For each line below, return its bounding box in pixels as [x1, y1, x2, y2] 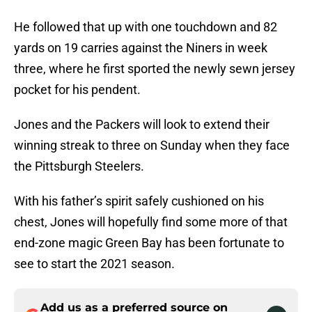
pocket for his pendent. [14, 82, 141, 97]
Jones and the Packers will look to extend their [14, 117, 270, 132]
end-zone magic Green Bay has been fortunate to [14, 235, 284, 251]
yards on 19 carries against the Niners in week [14, 40, 267, 56]
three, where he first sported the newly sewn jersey [14, 61, 295, 77]
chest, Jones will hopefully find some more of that [14, 214, 288, 230]
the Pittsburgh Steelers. [14, 159, 144, 174]
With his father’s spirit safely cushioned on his [14, 194, 264, 209]
